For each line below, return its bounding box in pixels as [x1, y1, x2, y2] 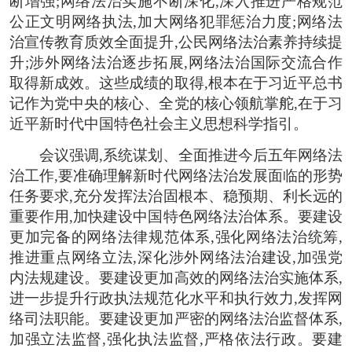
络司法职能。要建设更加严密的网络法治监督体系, [9, 310, 343, 327]
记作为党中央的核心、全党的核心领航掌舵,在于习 [9, 94, 343, 112]
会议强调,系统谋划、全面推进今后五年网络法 [39, 146, 343, 163]
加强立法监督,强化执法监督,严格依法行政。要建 [9, 330, 343, 347]
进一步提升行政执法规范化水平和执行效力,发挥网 [9, 289, 343, 306]
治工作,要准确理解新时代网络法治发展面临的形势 [9, 167, 343, 184]
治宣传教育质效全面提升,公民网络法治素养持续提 [9, 33, 343, 50]
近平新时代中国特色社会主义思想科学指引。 [9, 115, 308, 132]
